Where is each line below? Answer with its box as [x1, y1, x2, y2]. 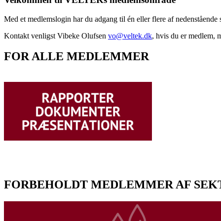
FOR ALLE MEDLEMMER [4, 50, 149, 63]
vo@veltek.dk [108, 31, 152, 40]
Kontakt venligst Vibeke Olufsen [4, 31, 108, 40]
